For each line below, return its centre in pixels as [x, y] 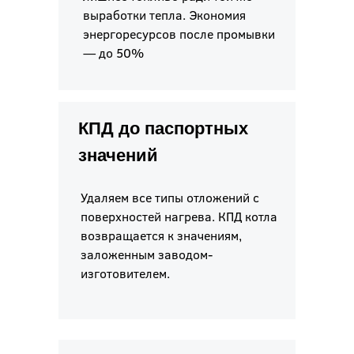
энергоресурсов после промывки [179, 34]
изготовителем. [125, 273]
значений [118, 156]
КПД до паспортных [163, 129]
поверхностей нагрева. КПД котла [179, 217]
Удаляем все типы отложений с [170, 198]
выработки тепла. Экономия [164, 15]
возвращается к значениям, [161, 235]
